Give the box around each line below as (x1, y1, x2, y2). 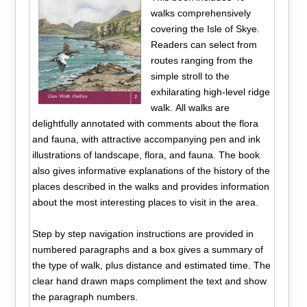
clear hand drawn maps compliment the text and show (32, 275, 267, 286)
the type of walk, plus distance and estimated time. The (32, 259, 271, 271)
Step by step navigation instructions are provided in (32, 228, 254, 239)
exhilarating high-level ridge (150, 86, 270, 97)
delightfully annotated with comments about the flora (32, 117, 259, 129)
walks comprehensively (150, 7, 251, 19)
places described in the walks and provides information (32, 180, 270, 192)
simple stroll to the (150, 70, 230, 82)
